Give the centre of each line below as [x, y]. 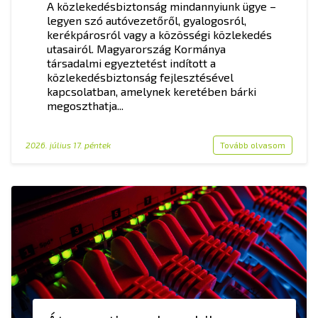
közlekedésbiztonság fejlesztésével [140, 77]
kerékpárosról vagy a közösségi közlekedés [159, 34]
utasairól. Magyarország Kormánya [136, 48]
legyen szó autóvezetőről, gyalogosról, [147, 20]
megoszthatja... [85, 105]
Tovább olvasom [253, 144]
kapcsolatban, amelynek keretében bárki [152, 91]
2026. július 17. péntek [68, 144]
